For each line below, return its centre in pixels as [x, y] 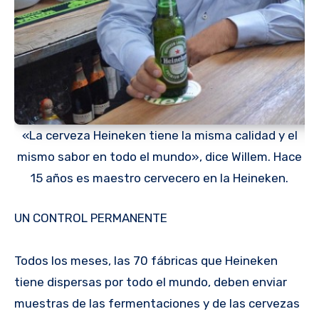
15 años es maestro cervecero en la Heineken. [159, 178]
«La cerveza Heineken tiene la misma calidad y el [159, 136]
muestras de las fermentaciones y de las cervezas [157, 303]
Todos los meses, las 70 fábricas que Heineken [146, 260]
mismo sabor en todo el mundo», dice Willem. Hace [159, 157]
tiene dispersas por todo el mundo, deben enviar [151, 282]
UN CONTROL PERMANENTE [91, 218]
